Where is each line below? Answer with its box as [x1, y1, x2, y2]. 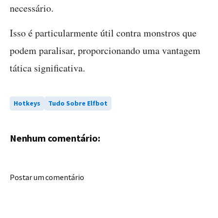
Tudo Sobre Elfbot [48, 99, 108, 108]
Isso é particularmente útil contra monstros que [10, 26, 197, 40]
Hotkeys [14, 99, 40, 108]
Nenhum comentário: [10, 132, 100, 145]
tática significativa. [10, 61, 85, 75]
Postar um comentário [10, 172, 84, 182]
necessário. [10, 1, 57, 15]
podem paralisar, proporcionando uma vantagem [10, 44, 200, 57]
